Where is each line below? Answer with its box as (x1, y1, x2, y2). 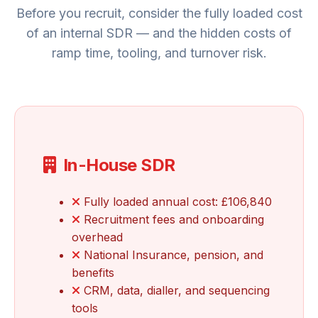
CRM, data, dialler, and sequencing (80, 283, 270, 298)
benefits (72, 265, 114, 280)
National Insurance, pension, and (80, 248, 263, 263)
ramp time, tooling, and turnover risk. (51, 45, 267, 61)
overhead (72, 230, 123, 245)
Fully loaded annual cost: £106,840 (80, 194, 272, 209)
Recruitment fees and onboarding (80, 212, 264, 227)
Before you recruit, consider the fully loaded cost (16, 6, 302, 21)
